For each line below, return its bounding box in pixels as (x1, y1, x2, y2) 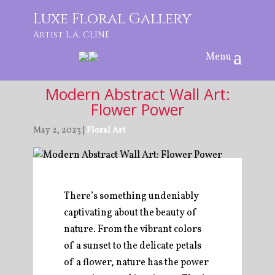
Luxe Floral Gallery (33, 9, 192, 29)
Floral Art (87, 125, 125, 136)
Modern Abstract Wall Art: (45, 83, 230, 104)
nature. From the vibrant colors (64, 223, 201, 236)
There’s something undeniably (64, 190, 199, 203)
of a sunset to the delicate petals (64, 239, 201, 253)
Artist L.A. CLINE (33, 29, 110, 41)
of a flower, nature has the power (64, 256, 209, 269)
